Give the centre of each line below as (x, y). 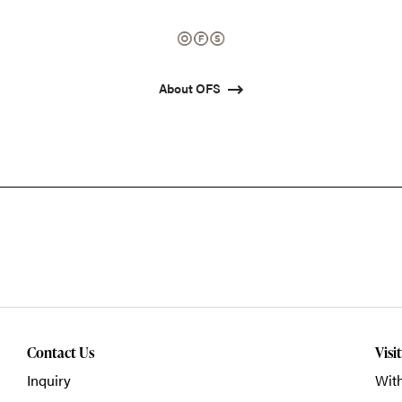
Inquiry (48, 380)
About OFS (190, 88)
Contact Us (60, 353)
